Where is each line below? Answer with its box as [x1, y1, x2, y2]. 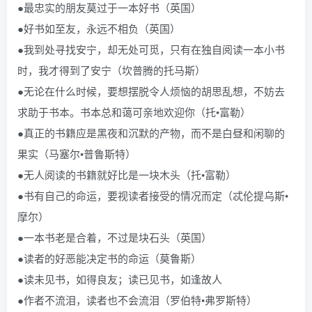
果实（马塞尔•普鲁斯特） [17, 146, 136, 161]
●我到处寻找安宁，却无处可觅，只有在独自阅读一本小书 [17, 42, 285, 56]
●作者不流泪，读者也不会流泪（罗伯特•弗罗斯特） [17, 292, 257, 307]
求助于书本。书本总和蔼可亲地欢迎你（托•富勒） [17, 104, 251, 119]
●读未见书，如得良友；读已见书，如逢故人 [17, 272, 222, 286]
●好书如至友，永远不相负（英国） [17, 21, 180, 36]
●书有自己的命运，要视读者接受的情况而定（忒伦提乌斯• [17, 188, 288, 203]
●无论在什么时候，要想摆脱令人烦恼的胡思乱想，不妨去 [17, 84, 285, 98]
